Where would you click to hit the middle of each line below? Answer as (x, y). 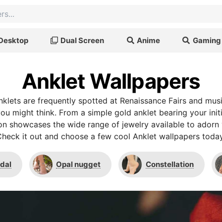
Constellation (169, 164)
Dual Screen (83, 40)
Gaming (207, 40)
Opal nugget (78, 164)
